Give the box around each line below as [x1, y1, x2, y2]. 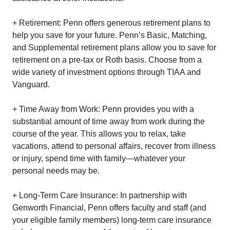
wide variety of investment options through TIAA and [12, 68, 201, 76]
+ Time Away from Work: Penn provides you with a [12, 105, 194, 113]
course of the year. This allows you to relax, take [12, 129, 186, 138]
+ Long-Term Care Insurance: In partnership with [12, 191, 187, 200]
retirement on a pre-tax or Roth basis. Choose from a [12, 55, 202, 64]
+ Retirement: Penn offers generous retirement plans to [12, 18, 210, 27]
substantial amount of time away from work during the [12, 117, 205, 126]
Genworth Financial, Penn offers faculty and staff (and [12, 203, 206, 212]
